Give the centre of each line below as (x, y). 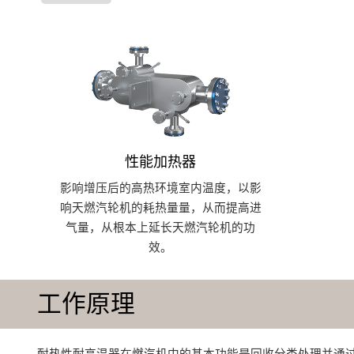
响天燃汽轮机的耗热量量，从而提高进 (160, 208)
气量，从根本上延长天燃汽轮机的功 (161, 228)
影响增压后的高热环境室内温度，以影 (160, 188)
